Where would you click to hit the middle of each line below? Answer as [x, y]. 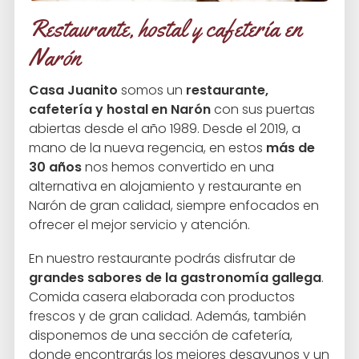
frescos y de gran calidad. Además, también [167, 317]
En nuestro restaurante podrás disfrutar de [162, 259]
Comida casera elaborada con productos [162, 297]
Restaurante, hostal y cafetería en [165, 28]
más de [290, 148]
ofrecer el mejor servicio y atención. [139, 225]
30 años [55, 167]
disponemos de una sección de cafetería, [161, 336]
